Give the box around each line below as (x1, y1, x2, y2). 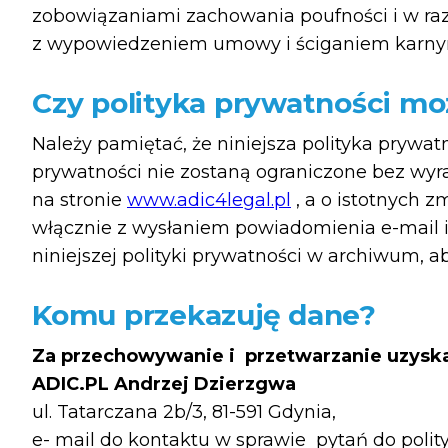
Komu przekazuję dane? (32, 297, 376, 332)
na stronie (32, 188, 127, 211)
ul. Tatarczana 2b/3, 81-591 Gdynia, (32, 400, 336, 423)
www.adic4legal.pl (127, 188, 291, 211)
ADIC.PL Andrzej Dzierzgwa (32, 372, 296, 395)
